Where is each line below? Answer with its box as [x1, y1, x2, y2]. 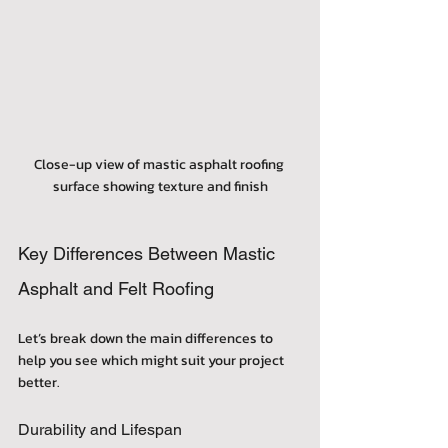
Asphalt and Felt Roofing [18, 277, 214, 299]
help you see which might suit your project [18, 349, 287, 371]
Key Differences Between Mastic [18, 242, 280, 264]
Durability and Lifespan [18, 419, 182, 439]
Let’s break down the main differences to [18, 327, 276, 349]
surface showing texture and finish [52, 175, 268, 197]
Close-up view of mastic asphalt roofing [33, 153, 287, 175]
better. [18, 371, 60, 393]
